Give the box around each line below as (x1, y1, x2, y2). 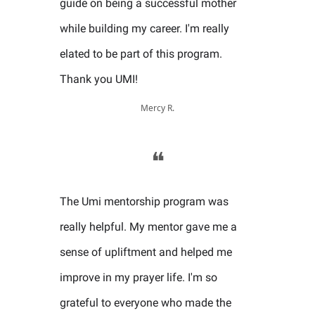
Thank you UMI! (60, 72, 138, 86)
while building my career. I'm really (60, 22, 229, 35)
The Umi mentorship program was (60, 195, 229, 208)
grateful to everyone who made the (60, 296, 231, 309)
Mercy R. (141, 102, 174, 114)
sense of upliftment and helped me (60, 245, 232, 259)
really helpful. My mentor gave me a (60, 220, 237, 233)
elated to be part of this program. (60, 47, 222, 60)
